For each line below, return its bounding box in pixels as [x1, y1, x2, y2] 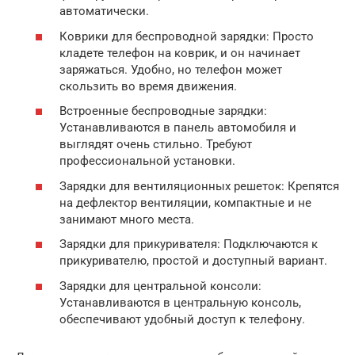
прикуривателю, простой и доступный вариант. [59, 254, 327, 269]
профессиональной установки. [59, 154, 235, 169]
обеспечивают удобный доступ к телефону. [59, 311, 305, 326]
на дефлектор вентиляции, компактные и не [59, 195, 311, 210]
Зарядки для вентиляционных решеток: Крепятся [59, 178, 339, 193]
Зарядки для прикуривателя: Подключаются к [59, 237, 318, 252]
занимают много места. [59, 212, 194, 227]
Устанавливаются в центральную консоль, [59, 295, 301, 310]
